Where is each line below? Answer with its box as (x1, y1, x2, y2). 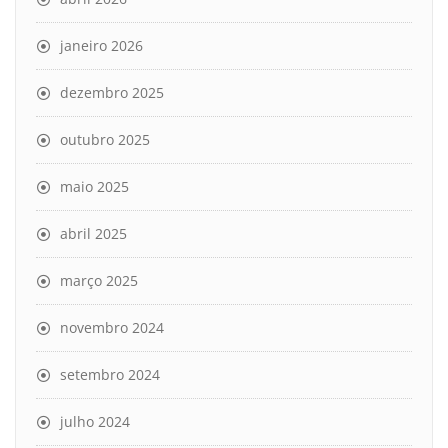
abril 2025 (60, 223, 127, 243)
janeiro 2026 (60, 35, 143, 55)
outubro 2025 (60, 129, 150, 149)
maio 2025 (60, 176, 129, 196)
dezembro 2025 (60, 82, 164, 102)
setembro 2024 (60, 364, 160, 384)
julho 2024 (60, 411, 130, 431)
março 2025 (60, 270, 138, 290)
